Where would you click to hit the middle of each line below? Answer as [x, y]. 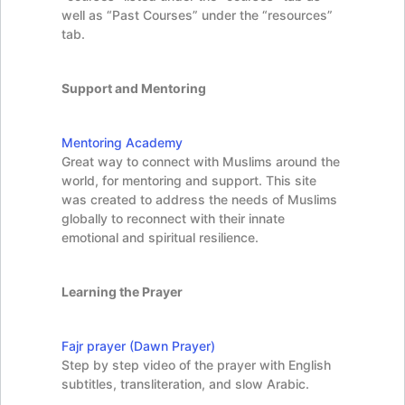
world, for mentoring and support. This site [189, 180]
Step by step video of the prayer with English [196, 364]
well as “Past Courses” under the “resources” [197, 14]
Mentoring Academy [122, 142]
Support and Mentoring [134, 88]
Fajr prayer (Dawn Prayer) [138, 345]
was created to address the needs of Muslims [199, 199]
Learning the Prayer [122, 291]
